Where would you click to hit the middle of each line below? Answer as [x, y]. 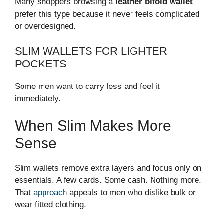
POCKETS [41, 64]
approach [50, 192]
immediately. [38, 98]
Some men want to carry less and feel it [87, 86]
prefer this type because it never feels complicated [107, 14]
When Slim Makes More [93, 125]
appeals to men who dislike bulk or [131, 192]
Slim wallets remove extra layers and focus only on [108, 168]
